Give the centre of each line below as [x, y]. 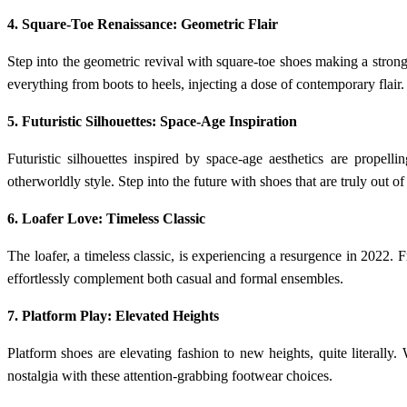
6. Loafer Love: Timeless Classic [106, 219]
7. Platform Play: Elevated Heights [113, 316]
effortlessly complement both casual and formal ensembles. [175, 279]
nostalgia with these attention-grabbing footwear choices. [170, 376]
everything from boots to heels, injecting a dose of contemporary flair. [206, 84]
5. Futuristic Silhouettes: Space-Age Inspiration [152, 122]
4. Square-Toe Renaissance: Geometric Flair [143, 25]
